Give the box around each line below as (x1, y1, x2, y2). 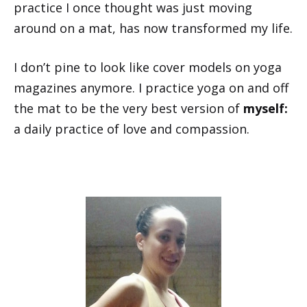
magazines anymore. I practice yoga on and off (14, 79, 288, 96)
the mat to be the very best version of (14, 99, 243, 116)
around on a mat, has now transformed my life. (14, 19, 293, 36)
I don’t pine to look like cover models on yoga (14, 58, 282, 75)
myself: (243, 99, 288, 116)
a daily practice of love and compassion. (14, 120, 249, 137)
